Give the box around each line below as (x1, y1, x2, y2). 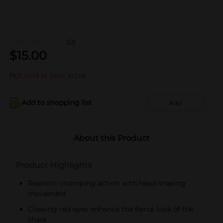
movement (28, 189, 67, 198)
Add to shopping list (21, 98, 92, 107)
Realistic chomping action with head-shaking (28, 178, 186, 188)
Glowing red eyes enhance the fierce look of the (28, 204, 194, 214)
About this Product (73, 133, 150, 143)
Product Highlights (16, 160, 92, 170)
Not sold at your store (9, 70, 86, 80)
